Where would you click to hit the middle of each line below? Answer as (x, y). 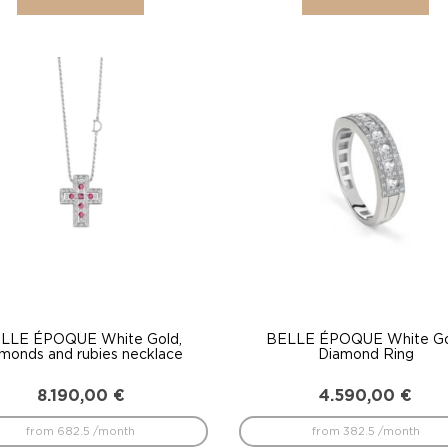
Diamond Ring (365, 354)
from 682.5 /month (81, 431)
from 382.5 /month (365, 431)
